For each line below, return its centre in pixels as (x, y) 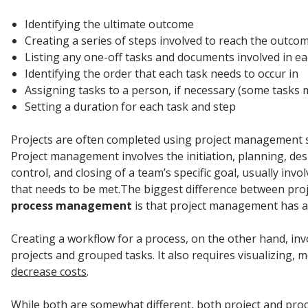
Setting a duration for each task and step (130, 107)
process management (71, 206)
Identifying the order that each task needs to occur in (162, 74)
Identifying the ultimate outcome (109, 24)
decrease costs (49, 272)
